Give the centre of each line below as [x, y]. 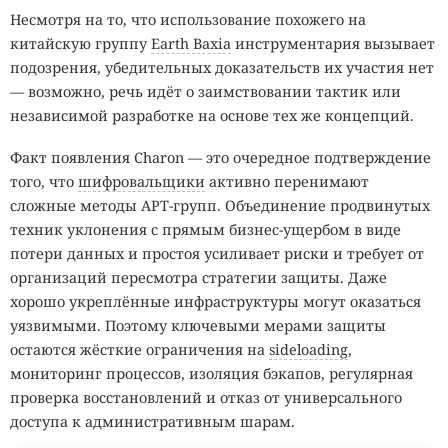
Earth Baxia [191, 44]
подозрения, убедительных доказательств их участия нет [222, 68]
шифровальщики [141, 181]
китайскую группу [80, 44]
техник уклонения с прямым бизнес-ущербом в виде [205, 229]
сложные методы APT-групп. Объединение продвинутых [220, 205]
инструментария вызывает [333, 44]
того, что [44, 181]
